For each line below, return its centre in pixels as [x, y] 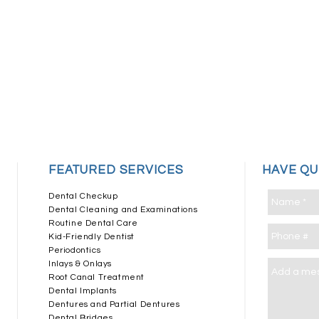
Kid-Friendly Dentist [91, 237]
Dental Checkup [83, 196]
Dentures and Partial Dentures [114, 304]
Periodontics [75, 250]
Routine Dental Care [93, 223]
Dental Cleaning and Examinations [123, 210]
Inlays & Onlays [80, 264]
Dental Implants [83, 291]
